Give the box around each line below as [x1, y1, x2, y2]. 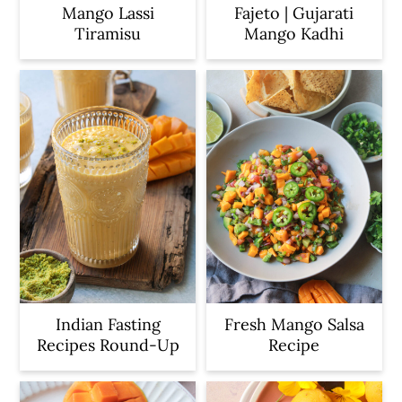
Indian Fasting [55, 314, 161, 336]
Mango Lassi [61, 2, 154, 23]
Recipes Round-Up [36, 335, 179, 356]
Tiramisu [74, 22, 142, 44]
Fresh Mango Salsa [223, 314, 364, 336]
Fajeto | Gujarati [234, 2, 354, 23]
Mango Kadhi [244, 22, 345, 44]
